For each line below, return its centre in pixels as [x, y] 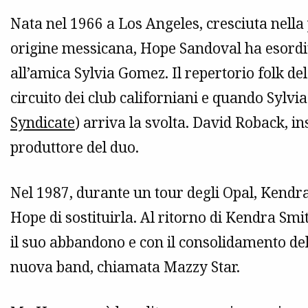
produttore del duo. [75, 147]
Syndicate [43, 123]
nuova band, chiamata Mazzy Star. [125, 267]
